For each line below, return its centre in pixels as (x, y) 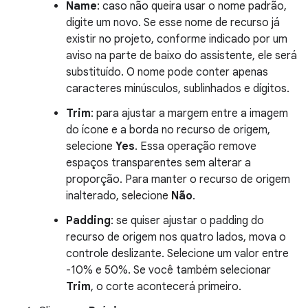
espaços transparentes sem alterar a (158, 163)
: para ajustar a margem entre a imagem (189, 113)
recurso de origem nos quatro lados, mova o (176, 237)
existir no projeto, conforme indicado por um (177, 39)
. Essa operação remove (196, 146)
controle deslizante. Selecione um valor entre (177, 253)
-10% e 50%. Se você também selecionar (168, 270)
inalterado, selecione (119, 196)
